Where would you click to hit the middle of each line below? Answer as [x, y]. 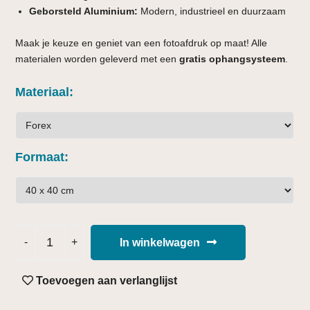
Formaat [40, 157]
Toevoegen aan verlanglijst [107, 280]
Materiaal [43, 92]
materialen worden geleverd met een [98, 58]
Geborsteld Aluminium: [84, 11]
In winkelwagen [160, 242]
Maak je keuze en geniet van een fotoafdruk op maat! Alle [142, 43]
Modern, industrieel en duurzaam [212, 11]
